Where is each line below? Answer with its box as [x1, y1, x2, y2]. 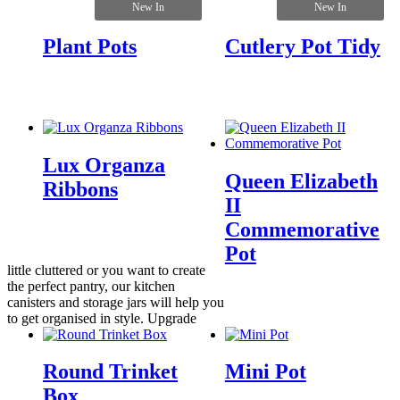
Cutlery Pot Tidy [224, 35, 380, 59]
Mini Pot [224, 360, 306, 384]
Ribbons [43, 177, 118, 201]
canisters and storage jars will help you [7, 294, 224, 310]
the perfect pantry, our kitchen [7, 278, 175, 294]
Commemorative [224, 217, 379, 241]
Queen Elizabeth [224, 169, 378, 193]
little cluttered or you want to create [7, 262, 205, 278]
